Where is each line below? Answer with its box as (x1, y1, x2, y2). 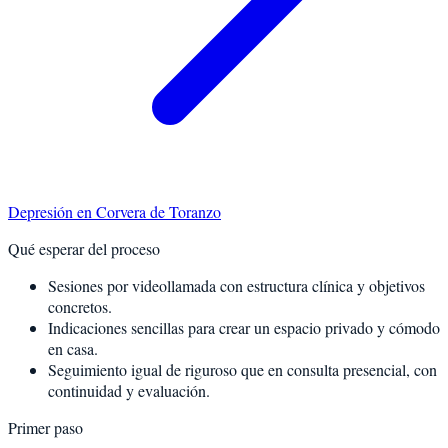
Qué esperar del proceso (8, 237, 160, 259)
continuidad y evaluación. (48, 379, 210, 401)
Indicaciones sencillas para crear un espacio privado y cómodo (48, 316, 440, 338)
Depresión (8, 200, 73, 222)
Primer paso (8, 416, 83, 438)
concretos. (48, 295, 112, 317)
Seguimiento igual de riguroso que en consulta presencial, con (48, 358, 437, 380)
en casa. (48, 337, 98, 359)
